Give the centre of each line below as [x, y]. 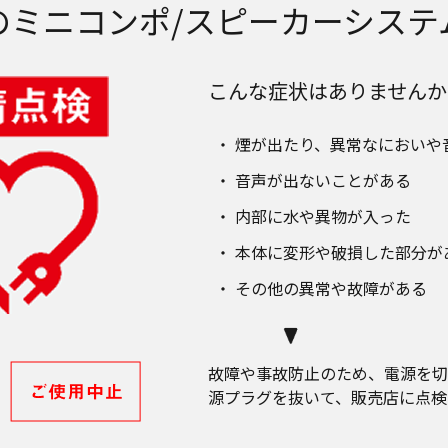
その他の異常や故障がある [331, 288]
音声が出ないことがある [323, 180]
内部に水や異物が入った [323, 216]
